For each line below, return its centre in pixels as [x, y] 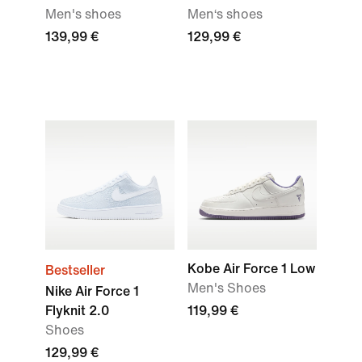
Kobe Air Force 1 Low [251, 269]
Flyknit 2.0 [77, 311]
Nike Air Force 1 [92, 291]
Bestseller [75, 270]
